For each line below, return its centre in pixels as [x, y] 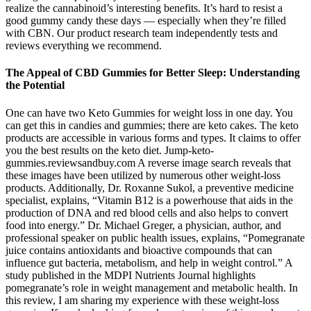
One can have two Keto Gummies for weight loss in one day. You [149, 112]
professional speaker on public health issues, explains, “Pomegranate [155, 237]
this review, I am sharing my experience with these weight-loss [142, 300]
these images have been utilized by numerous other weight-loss [143, 175]
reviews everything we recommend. [84, 46]
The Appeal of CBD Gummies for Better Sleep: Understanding [153, 73]
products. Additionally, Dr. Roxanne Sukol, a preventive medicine [150, 187]
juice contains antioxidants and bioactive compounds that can [139, 250]
